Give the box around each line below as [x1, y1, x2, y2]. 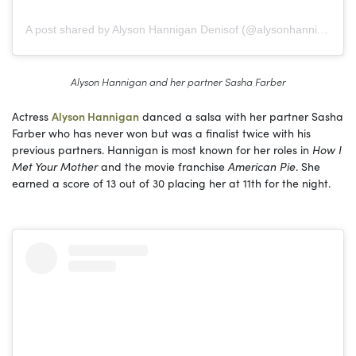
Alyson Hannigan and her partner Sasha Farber [70, 73, 286, 88]
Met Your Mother [12, 157, 98, 174]
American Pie [228, 157, 296, 174]
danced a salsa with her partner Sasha [139, 107, 343, 124]
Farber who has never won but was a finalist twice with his [12, 124, 311, 141]
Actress [12, 107, 52, 124]
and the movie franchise [98, 157, 228, 174]
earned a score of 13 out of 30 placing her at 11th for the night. [12, 174, 331, 191]
